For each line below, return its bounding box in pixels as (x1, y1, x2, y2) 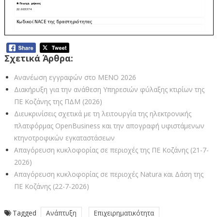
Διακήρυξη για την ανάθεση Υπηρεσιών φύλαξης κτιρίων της (14, 84, 204, 94)
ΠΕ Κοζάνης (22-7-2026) (14, 181, 89, 191)
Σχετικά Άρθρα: (4, 52, 73, 64)
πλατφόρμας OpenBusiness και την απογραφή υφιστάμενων (14, 121, 204, 130)
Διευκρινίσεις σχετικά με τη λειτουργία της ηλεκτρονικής (14, 108, 191, 118)
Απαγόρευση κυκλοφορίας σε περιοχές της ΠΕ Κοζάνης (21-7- (14, 145, 209, 155)
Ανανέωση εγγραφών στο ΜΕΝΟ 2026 (14, 72, 136, 82)
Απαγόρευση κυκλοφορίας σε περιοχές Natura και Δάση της (14, 169, 203, 179)
